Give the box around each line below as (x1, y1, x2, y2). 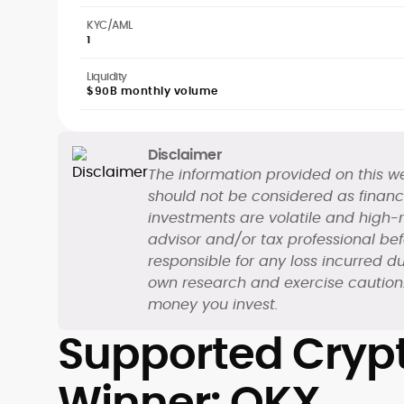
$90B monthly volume (87, 83, 218, 98)
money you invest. (148, 294, 278, 315)
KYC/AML (87, 17, 133, 32)
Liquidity (87, 69, 127, 84)
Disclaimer (148, 144, 221, 165)
